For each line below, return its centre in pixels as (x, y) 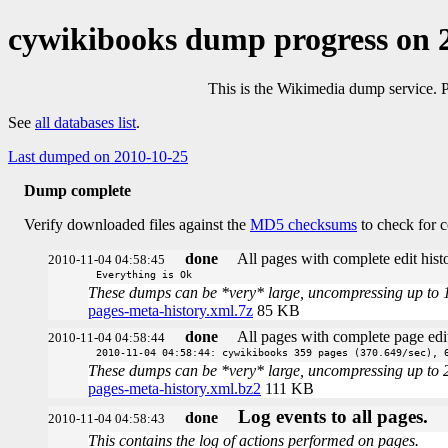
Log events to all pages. (333, 416)
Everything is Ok (144, 273)
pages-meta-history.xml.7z (170, 310)
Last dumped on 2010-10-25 (98, 156)
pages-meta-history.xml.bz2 (174, 388)
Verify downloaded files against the (137, 224)
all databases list (85, 122)
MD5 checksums (303, 224)
